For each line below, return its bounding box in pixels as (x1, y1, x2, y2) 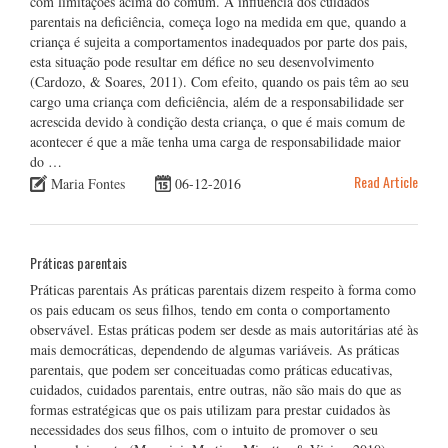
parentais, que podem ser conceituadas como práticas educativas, (30, 359, 393, 379)
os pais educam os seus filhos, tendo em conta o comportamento (30, 299, 390, 319)
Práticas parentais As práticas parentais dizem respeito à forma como (30, 279, 416, 299)
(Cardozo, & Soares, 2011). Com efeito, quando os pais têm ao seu (30, 71, 409, 91)
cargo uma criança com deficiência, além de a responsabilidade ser (30, 91, 404, 111)
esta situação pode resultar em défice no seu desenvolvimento (30, 51, 374, 71)
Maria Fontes (51, 173, 125, 193)
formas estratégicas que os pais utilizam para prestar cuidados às (30, 399, 390, 419)
